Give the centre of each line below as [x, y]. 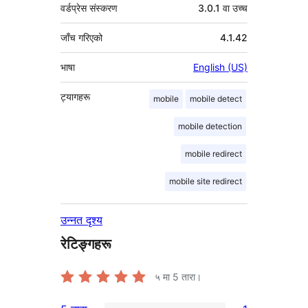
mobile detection [210, 126]
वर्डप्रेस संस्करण [89, 8]
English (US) [220, 67]
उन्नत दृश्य [81, 220]
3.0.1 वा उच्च [223, 8]
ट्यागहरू [75, 97]
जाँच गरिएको [81, 38]
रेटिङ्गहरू [86, 244]
